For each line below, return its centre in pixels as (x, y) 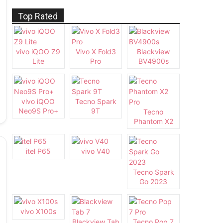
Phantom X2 (153, 121)
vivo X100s (38, 212)
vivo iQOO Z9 (38, 52)
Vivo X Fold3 (96, 52)
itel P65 (38, 151)
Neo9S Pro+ (38, 111)
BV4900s (153, 61)
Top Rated (38, 16)
